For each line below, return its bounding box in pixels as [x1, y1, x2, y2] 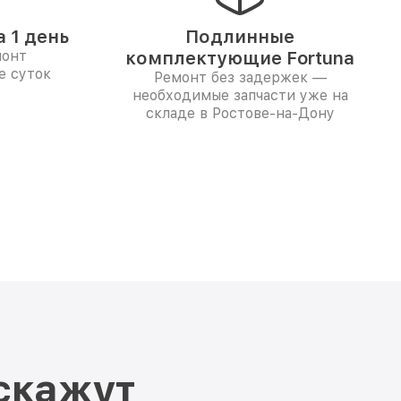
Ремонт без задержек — [153, 69, 327, 86]
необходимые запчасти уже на [132, 87, 348, 104]
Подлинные [185, 26, 294, 47]
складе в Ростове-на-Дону [145, 105, 335, 122]
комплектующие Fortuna [125, 47, 354, 69]
